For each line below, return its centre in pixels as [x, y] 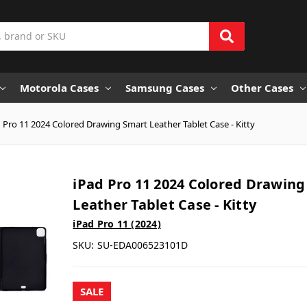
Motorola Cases [59, 87]
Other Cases [262, 87]
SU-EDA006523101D [143, 245]
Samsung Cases [165, 87]
